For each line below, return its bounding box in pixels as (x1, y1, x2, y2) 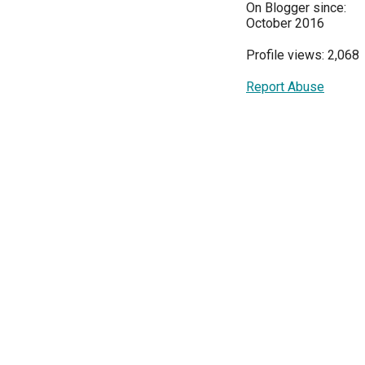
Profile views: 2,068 (246, 47, 359, 63)
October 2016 (246, 15, 324, 31)
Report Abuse (246, 79, 324, 95)
